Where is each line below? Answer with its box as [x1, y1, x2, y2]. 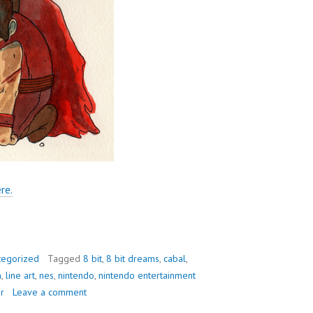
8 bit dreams [106, 252, 159, 265]
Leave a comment [13, 285, 87, 298]
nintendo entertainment [99, 268, 196, 282]
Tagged [48, 252, 83, 265]
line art [6, 268, 35, 282]
